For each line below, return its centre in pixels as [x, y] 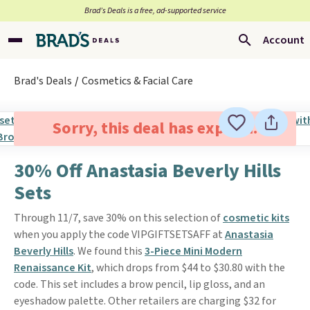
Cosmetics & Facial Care [137, 81]
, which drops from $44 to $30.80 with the [188, 268]
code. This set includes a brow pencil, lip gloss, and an [139, 284]
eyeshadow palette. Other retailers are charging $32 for [145, 301]
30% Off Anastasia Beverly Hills [147, 171]
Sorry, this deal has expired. [155, 128]
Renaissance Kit [53, 268]
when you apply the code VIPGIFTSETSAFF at [119, 235]
